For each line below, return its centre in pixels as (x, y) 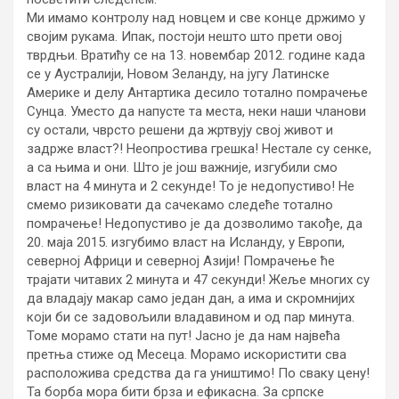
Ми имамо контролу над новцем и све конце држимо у (196, 18)
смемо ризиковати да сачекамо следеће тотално (180, 205)
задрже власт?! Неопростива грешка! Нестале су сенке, (199, 149)
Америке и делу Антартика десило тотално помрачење (197, 93)
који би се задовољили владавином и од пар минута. (191, 317)
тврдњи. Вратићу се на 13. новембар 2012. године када (196, 55)
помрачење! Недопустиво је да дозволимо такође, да (195, 224)
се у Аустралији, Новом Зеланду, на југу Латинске (178, 74)
